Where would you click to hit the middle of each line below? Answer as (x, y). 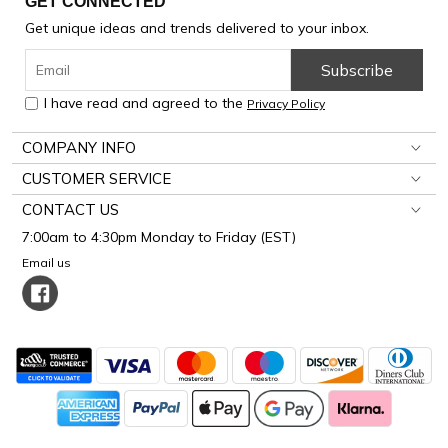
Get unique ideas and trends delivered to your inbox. (197, 28)
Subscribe (357, 70)
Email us (49, 263)
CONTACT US (70, 210)
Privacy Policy (286, 104)
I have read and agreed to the (145, 103)
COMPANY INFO (79, 148)
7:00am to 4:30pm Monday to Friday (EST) (159, 237)
